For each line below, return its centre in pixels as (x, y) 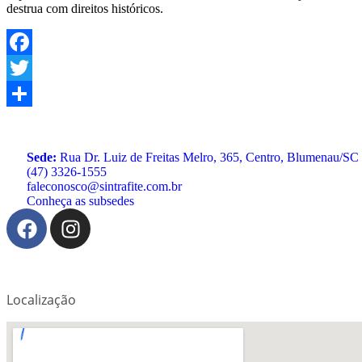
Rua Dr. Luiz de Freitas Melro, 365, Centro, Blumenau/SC (208, 157)
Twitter (25, 93)
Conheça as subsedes (80, 201)
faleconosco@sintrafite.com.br (104, 186)
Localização (41, 300)
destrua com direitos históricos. (85, 8)
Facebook (32, 67)
